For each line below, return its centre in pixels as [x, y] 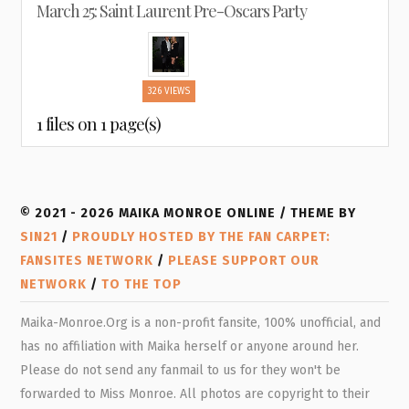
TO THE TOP [142, 284]
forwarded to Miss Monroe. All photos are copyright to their [195, 394]
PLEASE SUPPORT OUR [244, 261]
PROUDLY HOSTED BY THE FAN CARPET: [202, 237]
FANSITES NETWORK [87, 261]
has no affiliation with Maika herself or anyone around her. [190, 346]
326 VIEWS [168, 91]
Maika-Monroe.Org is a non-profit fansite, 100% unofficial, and [201, 323]
